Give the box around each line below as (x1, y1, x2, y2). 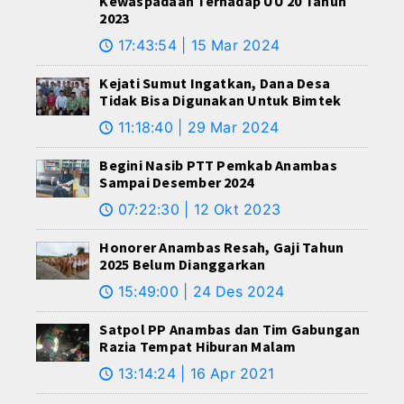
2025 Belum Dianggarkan (99, 255, 266, 274)
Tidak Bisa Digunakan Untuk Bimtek (99, 91, 342, 110)
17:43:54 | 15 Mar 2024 (113, 36, 280, 55)
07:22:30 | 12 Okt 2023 (113, 200, 281, 219)
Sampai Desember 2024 (99, 173, 254, 192)
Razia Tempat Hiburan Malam (99, 337, 297, 356)
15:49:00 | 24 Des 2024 (113, 282, 285, 301)
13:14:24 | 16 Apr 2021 (113, 364, 275, 383)
